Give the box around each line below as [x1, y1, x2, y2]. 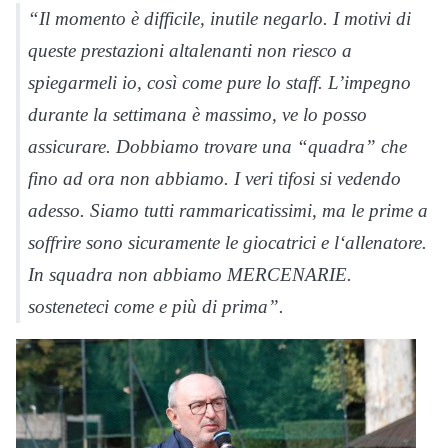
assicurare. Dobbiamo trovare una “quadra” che [28, 136, 407, 158]
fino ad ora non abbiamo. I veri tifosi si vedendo [28, 168, 401, 190]
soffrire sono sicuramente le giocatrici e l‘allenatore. [28, 232, 427, 254]
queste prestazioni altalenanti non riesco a [28, 40, 352, 62]
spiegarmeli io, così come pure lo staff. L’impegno [28, 72, 411, 94]
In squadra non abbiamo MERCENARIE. [28, 264, 352, 286]
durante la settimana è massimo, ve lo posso [28, 104, 367, 126]
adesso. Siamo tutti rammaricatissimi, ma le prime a [28, 200, 428, 222]
